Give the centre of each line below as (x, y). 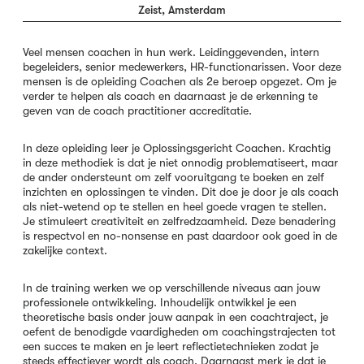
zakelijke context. (65, 250)
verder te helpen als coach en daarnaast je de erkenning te (170, 96)
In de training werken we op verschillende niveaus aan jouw (171, 288)
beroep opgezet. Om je (277, 81)
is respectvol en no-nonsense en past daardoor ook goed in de (180, 236)
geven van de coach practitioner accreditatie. (137, 110)
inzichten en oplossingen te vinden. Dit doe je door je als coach (181, 192)
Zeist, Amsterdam (182, 10)
